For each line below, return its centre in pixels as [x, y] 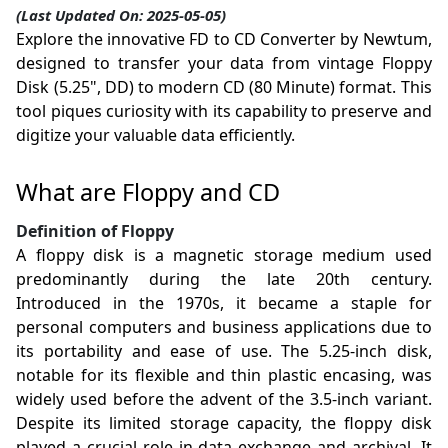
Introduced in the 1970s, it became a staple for [224, 303]
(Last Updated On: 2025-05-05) [121, 15]
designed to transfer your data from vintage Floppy [224, 63]
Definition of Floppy [95, 231]
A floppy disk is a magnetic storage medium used [224, 255]
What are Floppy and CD [148, 192]
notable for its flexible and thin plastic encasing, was [224, 375]
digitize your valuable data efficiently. [156, 135]
